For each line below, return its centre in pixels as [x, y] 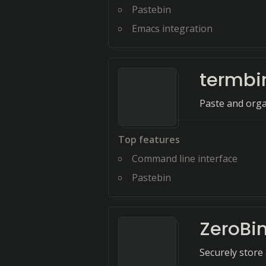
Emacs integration [172, 28]
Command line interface [185, 159]
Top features [149, 140]
